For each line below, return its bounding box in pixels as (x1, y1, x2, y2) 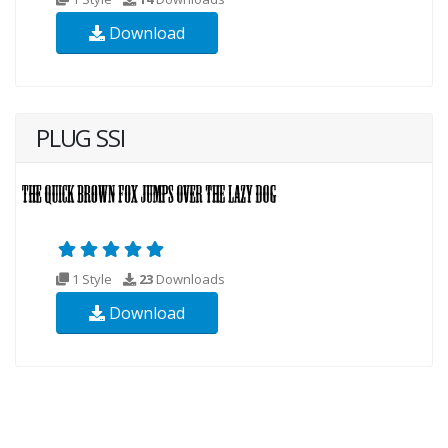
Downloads (153, 270, 225, 289)
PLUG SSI (36, 122, 125, 155)
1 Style (69, 270, 115, 289)
